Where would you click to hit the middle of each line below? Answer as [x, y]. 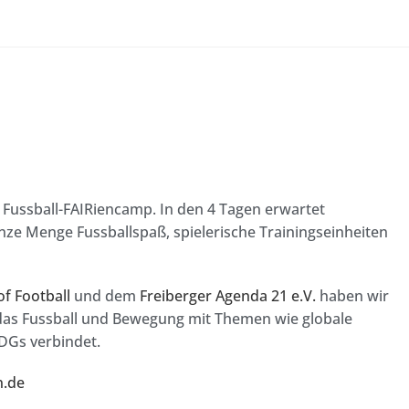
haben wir [352, 296]
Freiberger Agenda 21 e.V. [228, 296]
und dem [105, 296]
